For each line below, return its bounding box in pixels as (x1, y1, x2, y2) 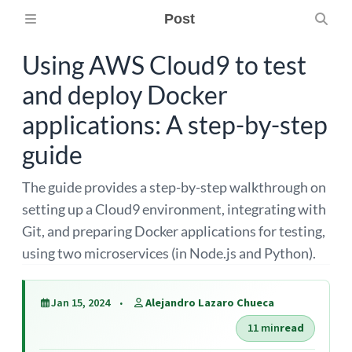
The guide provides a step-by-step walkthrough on (22, 178, 326, 196)
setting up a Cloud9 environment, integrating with (22, 200, 326, 218)
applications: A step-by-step (22, 109, 328, 140)
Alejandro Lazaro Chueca (145, 295, 274, 310)
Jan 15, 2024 (51, 295, 111, 310)
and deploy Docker (22, 79, 228, 110)
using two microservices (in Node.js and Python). (22, 244, 316, 262)
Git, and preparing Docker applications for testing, (22, 222, 325, 240)
